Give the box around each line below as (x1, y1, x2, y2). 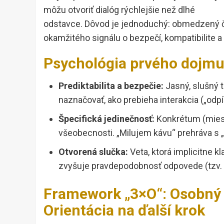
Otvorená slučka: (58, 146, 128, 157)
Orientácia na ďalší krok (43, 201, 205, 219)
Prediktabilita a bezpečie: (58, 80, 163, 91)
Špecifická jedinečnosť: (58, 113, 154, 124)
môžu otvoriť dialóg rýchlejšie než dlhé (43, 4, 195, 15)
